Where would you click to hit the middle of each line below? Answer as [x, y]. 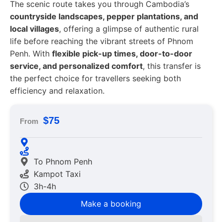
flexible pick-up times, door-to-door [122, 54]
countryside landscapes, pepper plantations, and [104, 17]
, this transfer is [172, 66]
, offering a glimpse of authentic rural [129, 29]
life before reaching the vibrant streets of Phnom [102, 41]
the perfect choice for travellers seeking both [95, 79]
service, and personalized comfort [76, 66]
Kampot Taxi [57, 174]
